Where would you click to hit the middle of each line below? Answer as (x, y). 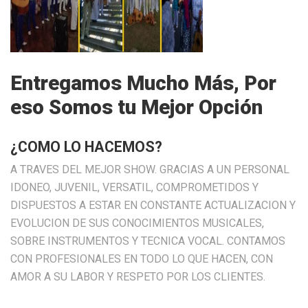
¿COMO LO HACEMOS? (86, 147)
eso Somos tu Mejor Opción (136, 108)
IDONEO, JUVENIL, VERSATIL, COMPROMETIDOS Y (134, 188)
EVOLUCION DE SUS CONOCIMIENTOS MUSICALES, (137, 223)
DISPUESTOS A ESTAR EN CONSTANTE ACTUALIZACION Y (153, 206)
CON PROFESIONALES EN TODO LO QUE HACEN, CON (142, 259)
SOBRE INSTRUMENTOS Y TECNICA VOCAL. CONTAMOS (148, 241)
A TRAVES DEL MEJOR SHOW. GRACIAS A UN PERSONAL (150, 170)
